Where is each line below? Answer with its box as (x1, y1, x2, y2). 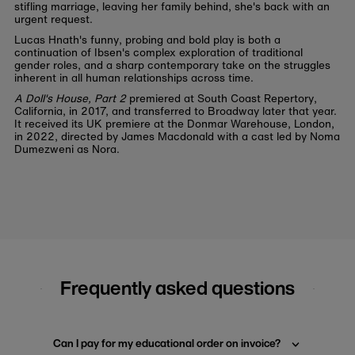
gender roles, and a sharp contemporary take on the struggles (13, 57, 330, 74)
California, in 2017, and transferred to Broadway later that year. (13, 103, 337, 120)
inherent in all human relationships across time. (13, 70, 254, 86)
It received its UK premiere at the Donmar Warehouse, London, (13, 116, 334, 132)
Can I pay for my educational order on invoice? (53, 335, 281, 352)
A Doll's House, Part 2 (13, 90, 126, 107)
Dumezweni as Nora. (13, 141, 120, 158)
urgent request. (13, 11, 93, 28)
